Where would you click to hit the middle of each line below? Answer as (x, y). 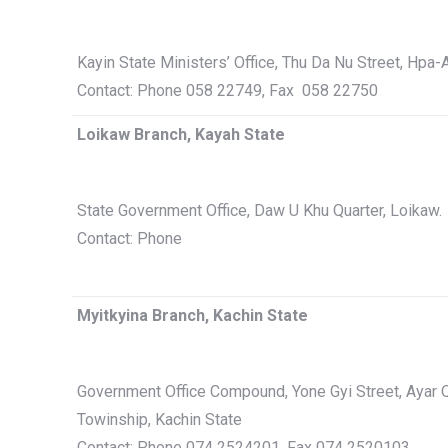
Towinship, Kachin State (159, 419)
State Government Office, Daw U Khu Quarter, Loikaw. (259, 210)
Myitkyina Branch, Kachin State (192, 315)
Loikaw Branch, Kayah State (181, 134)
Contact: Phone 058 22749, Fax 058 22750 (227, 90)
